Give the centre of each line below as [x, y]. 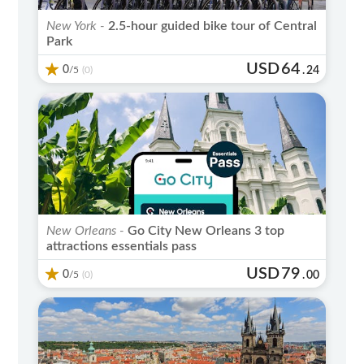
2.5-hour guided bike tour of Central [211, 26]
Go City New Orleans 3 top [205, 230]
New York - [76, 26]
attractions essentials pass [122, 246]
